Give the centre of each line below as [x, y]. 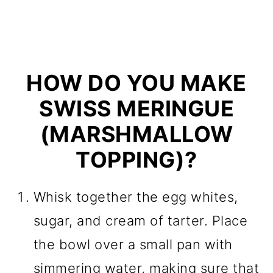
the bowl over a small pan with [133, 244]
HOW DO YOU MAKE [136, 83]
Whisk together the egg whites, [136, 197]
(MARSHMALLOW [136, 134]
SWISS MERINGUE [136, 108]
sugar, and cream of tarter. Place [140, 221]
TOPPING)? [136, 160]
